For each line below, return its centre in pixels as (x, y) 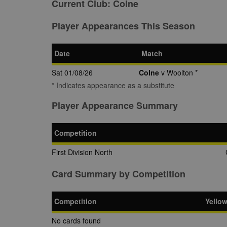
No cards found (76, 220)
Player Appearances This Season (123, 26)
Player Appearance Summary (115, 105)
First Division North (82, 152)
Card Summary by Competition (119, 174)
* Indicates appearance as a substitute (113, 85)
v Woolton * (178, 72)
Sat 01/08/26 (72, 72)
